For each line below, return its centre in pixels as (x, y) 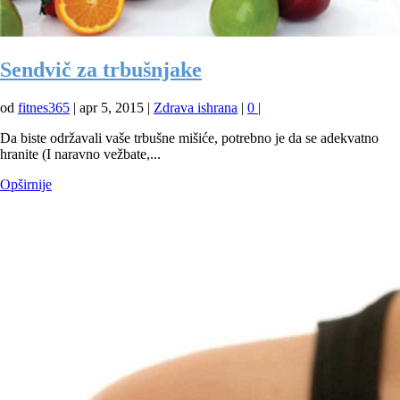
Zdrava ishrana (196, 107)
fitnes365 (44, 107)
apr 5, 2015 (112, 107)
